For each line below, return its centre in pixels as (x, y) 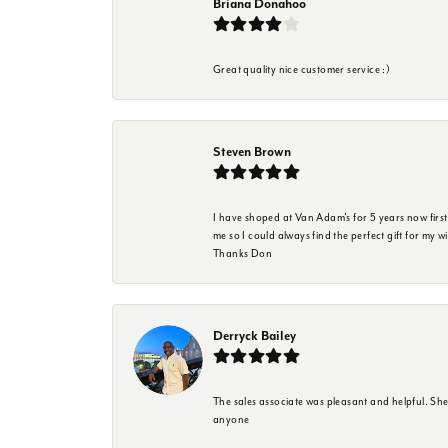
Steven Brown (252, 151)
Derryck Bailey (254, 335)
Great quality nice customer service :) (302, 69)
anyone (231, 419)
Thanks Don (243, 253)
